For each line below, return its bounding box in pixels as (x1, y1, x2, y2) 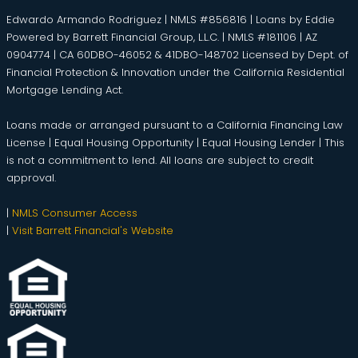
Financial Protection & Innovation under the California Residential (6, 64, 344, 80)
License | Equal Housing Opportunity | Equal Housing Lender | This (6, 134, 344, 150)
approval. (6, 169, 56, 185)
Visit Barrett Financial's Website (12, 222, 173, 238)
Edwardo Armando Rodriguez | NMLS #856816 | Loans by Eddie (6, 11, 335, 27)
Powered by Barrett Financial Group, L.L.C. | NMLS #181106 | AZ (6, 29, 317, 45)
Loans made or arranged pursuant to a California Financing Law (6, 117, 343, 133)
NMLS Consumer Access (12, 205, 137, 221)
